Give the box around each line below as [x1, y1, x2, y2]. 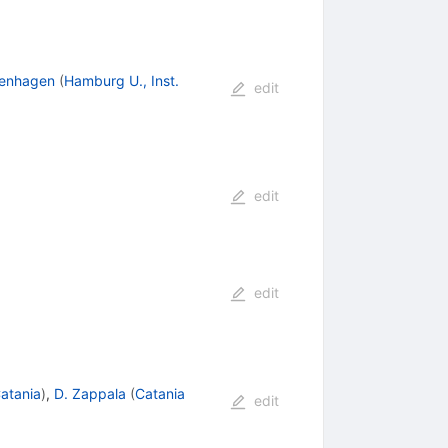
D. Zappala [53, 384, 126, 402]
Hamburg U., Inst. [63, 71, 179, 89]
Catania [134, 384, 185, 402]
